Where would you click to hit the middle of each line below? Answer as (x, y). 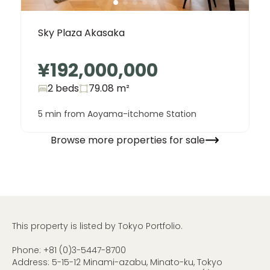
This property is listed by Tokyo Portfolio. (97, 226)
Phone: (28, 250)
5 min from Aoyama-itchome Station (117, 114)
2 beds (63, 89)
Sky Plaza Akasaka (81, 33)
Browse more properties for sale (128, 140)
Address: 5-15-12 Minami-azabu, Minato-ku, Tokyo (117, 262)
